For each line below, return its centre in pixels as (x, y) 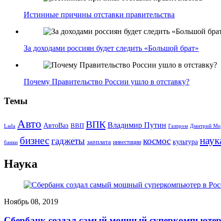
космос (157, 141)
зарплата (99, 142)
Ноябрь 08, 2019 (31, 201)
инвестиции (127, 142)
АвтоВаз (56, 125)
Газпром (178, 126)
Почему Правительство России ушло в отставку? (107, 82)
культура (185, 141)
